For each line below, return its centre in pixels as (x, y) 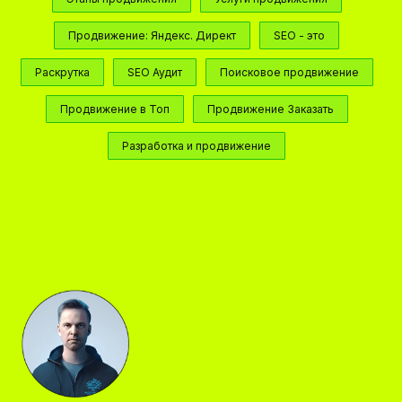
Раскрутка (62, 72)
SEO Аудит (154, 72)
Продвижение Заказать (270, 109)
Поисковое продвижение (289, 72)
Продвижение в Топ (114, 109)
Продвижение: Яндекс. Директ (152, 35)
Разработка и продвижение (197, 146)
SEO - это (299, 35)
